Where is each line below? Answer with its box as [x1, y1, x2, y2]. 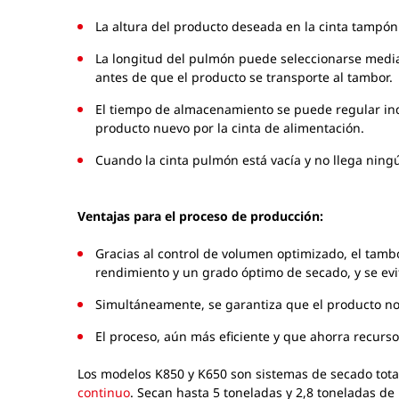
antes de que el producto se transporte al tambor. [95, 69, 393, 85]
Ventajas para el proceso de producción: [77, 208, 323, 224]
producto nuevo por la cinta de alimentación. [95, 119, 368, 136]
